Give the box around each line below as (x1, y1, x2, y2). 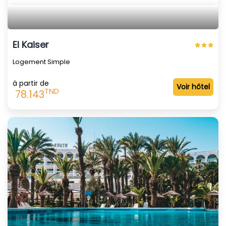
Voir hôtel (177, 81, 210, 92)
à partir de (13, 78, 49, 88)
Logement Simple (13, 56, 70, 67)
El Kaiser (13, 38, 49, 51)
